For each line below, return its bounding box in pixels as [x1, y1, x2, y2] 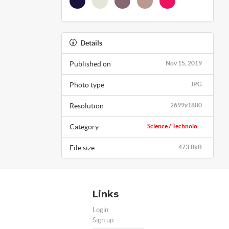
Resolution [69, 101, 104, 110]
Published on [69, 59, 111, 68]
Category [69, 122, 99, 131]
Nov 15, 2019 [166, 59, 202, 66]
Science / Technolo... [147, 122, 202, 129]
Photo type [69, 80, 104, 89]
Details [80, 38, 102, 47]
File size [69, 143, 95, 152]
